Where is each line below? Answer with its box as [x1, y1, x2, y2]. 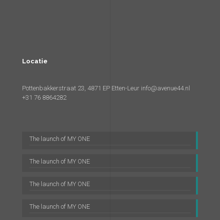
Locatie [22, 57, 48, 65]
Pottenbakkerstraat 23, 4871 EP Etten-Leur [22, 84, 141, 92]
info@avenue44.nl [141, 84, 190, 92]
